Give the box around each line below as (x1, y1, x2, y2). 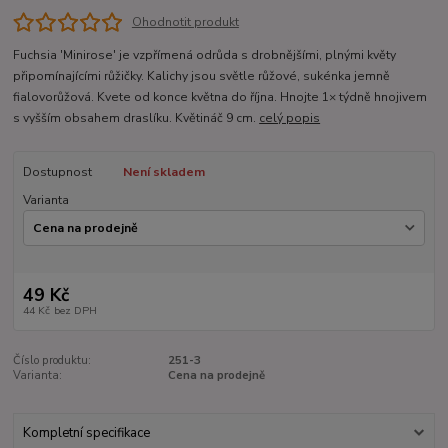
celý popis (259, 109, 321, 126)
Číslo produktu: (13, 352, 92, 368)
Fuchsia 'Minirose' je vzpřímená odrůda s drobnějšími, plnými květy (13, 46, 397, 63)
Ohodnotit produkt (131, 13, 239, 30)
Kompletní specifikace (22, 424, 150, 443)
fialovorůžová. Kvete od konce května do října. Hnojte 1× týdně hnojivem (13, 88, 428, 105)
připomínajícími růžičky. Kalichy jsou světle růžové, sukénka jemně (13, 67, 391, 84)
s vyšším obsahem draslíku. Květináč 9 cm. (13, 109, 260, 126)
